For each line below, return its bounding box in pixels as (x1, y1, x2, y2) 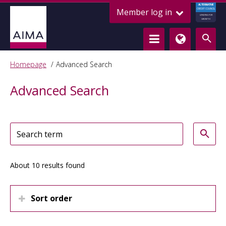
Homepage (10, 60, 46, 69)
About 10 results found (10, 160, 85, 170)
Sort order (31, 193, 72, 204)
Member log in (117, 7, 174, 18)
